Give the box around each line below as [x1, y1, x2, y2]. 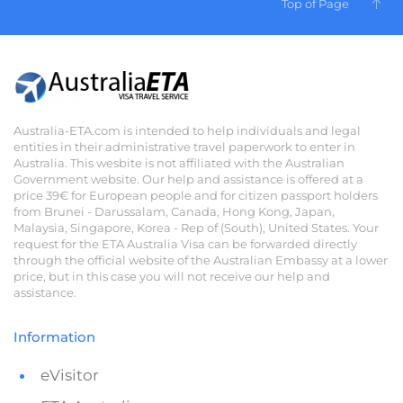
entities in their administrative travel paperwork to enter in [13, 139, 355, 154]
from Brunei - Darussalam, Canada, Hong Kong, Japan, [13, 204, 335, 219]
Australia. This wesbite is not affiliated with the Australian [13, 156, 345, 170]
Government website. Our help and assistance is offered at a [13, 172, 363, 186]
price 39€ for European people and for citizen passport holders [13, 188, 378, 202]
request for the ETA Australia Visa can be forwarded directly [13, 237, 357, 251]
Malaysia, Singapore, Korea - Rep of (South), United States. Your [13, 220, 379, 235]
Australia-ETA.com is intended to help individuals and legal [13, 123, 361, 138]
